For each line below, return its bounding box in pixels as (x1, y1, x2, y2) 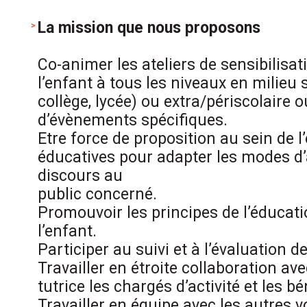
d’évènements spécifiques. (38, 111, 228, 130)
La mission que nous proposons (38, 19, 260, 37)
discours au (38, 167, 123, 185)
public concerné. (38, 185, 157, 204)
